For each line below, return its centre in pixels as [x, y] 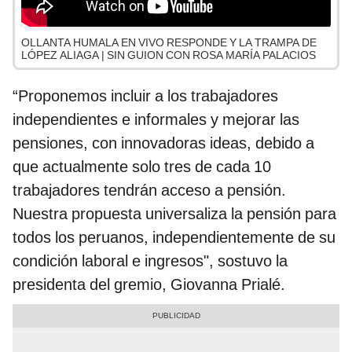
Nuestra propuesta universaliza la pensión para [174, 214]
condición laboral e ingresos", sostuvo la [150, 261]
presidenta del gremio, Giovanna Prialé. [149, 285]
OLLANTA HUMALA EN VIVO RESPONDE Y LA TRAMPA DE [169, 43]
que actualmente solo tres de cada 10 [142, 167]
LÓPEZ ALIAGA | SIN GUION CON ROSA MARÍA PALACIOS [169, 55]
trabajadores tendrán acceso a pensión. [149, 191]
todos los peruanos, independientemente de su [174, 238]
